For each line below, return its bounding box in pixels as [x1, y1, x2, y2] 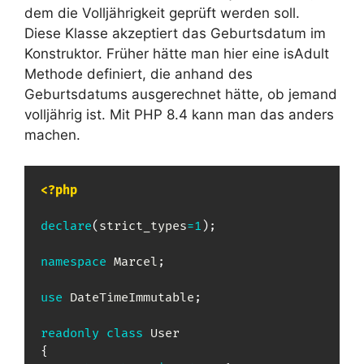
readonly [41, 326, 99, 342]
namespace [41, 254, 106, 271]
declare [41, 219, 92, 235]
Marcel [114, 254, 158, 271]
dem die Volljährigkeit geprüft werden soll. [24, 4, 300, 21]
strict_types [99, 219, 187, 235]
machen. [24, 126, 80, 143]
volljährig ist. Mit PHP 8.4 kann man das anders [24, 106, 334, 123]
